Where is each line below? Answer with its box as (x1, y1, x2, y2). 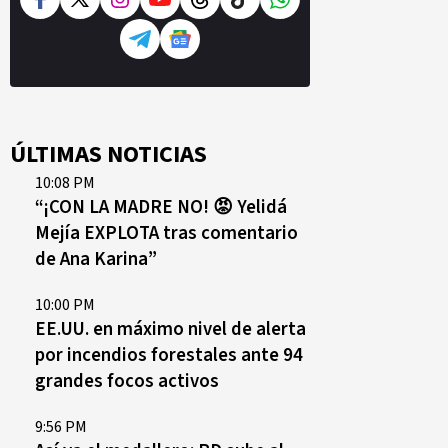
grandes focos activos (35, 368, 219, 394)
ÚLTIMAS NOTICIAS (10, 137, 207, 172)
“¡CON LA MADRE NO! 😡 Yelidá (35, 194, 287, 220)
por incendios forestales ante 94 (35, 342, 303, 368)
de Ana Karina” (35, 246, 157, 272)
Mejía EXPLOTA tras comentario (35, 220, 298, 246)
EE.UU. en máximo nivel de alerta (35, 316, 306, 342)
